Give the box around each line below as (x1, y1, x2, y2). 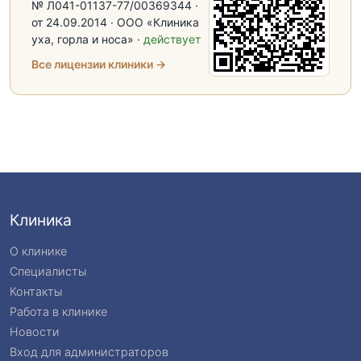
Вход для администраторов (10, 344, 168, 359)
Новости (10, 324, 60, 338)
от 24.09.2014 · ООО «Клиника (31, 15, 199, 29)
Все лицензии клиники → (31, 56, 166, 71)
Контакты (10, 284, 62, 298)
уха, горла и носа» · (31, 31, 143, 46)
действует (143, 31, 201, 46)
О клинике (10, 243, 67, 258)
